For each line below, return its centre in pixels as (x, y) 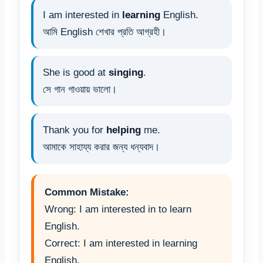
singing (126, 73)
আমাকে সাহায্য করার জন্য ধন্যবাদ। (101, 147)
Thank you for (75, 130)
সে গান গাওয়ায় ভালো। (80, 90)
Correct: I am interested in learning (121, 244)
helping (124, 130)
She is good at (76, 73)
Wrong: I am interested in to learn (118, 210)
